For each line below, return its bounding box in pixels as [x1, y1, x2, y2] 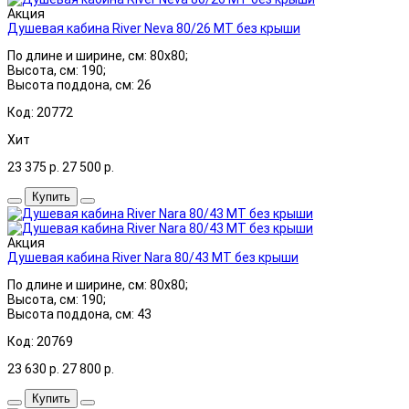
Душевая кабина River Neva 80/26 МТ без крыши [7, 20, 300, 36]
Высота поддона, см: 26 [7, 77, 152, 92]
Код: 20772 [7, 104, 73, 120]
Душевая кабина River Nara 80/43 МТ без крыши [7, 249, 299, 265]
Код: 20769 [7, 333, 73, 349]
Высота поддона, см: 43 [7, 306, 152, 321]
